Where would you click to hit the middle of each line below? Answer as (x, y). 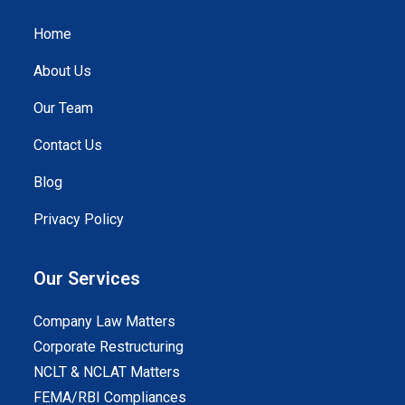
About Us (63, 71)
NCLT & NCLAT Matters (107, 372)
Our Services (87, 279)
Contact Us (68, 146)
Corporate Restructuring (109, 347)
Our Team (64, 108)
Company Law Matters (105, 322)
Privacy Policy (79, 220)
